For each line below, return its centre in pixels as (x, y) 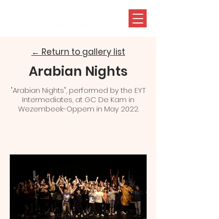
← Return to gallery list (78, 52)
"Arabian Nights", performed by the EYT (78, 90)
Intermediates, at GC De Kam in (78, 99)
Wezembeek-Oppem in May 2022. (78, 109)
